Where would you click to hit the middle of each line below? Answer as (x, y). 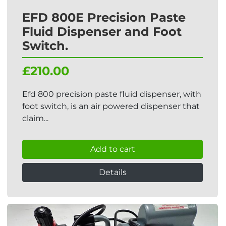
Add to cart (112, 149)
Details (112, 172)
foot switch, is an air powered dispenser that (111, 106)
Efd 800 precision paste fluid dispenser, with (112, 94)
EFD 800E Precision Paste (104, 17)
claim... (35, 118)
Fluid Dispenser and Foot (102, 32)
